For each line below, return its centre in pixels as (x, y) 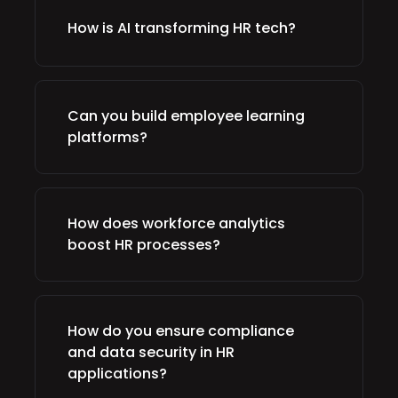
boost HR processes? (144, 245)
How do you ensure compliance (181, 331)
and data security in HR (151, 352)
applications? (117, 374)
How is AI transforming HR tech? (182, 28)
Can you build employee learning (186, 116)
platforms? (107, 137)
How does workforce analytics (176, 223)
